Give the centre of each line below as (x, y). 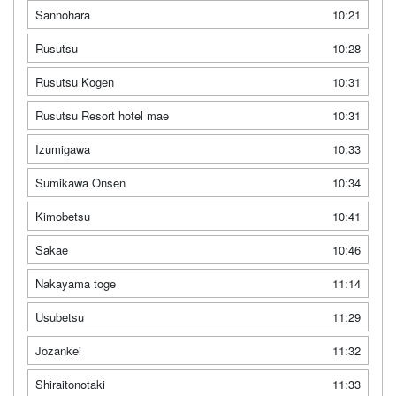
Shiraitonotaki (70, 384)
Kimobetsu (63, 216)
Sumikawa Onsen (80, 183)
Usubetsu (60, 317)
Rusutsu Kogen (75, 82)
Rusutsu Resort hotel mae (102, 115)
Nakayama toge (76, 283)
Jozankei (58, 350)
